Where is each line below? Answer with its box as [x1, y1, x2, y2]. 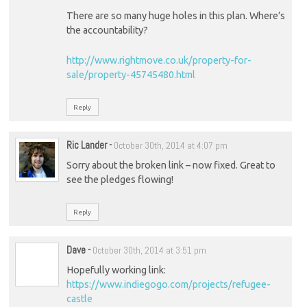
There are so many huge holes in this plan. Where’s [66, 10, 285, 21]
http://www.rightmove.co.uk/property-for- [66, 54, 251, 66]
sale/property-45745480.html [66, 69, 195, 80]
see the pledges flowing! [66, 174, 173, 186]
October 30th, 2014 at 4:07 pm [113, 139, 228, 151]
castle [66, 293, 93, 305]
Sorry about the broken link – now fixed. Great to [66, 160, 275, 171]
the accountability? [66, 24, 148, 36]
